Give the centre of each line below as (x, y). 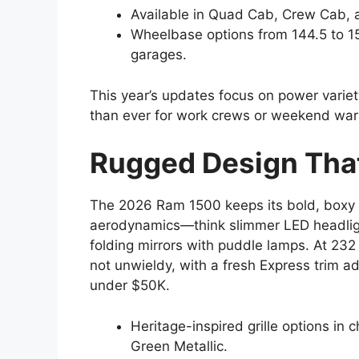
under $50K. (130, 286)
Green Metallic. (179, 346)
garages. (159, 55)
